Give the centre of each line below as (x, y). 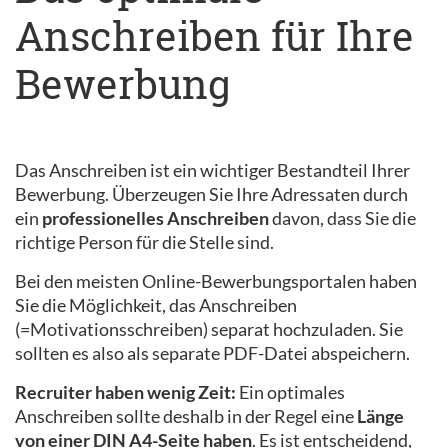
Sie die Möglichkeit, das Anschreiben (156, 305)
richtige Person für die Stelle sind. (146, 242)
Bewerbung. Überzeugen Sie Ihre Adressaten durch (211, 194)
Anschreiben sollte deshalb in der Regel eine (184, 416)
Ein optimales (290, 392)
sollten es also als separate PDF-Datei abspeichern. (214, 353)
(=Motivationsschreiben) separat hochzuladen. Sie (209, 329)
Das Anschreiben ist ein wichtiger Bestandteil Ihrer (212, 170)
